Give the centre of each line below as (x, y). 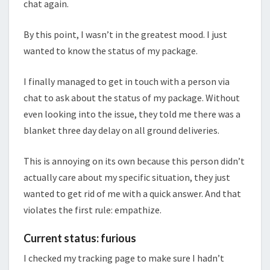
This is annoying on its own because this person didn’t (134, 161)
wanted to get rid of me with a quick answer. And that (132, 193)
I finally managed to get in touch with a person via (127, 81)
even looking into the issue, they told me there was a (132, 114)
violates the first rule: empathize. (93, 209)
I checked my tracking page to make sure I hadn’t (124, 258)
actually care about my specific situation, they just (127, 177)
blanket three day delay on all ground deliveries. (121, 130)
